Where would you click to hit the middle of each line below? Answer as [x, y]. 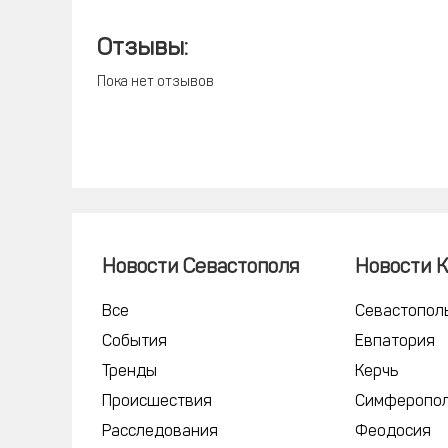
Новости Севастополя [200, 268]
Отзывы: [142, 49]
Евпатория [395, 342]
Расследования [160, 432]
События [134, 342]
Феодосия [393, 432]
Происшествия [157, 402]
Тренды [129, 372]
